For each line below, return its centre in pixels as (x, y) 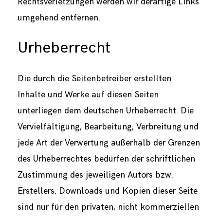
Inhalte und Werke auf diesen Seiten (88, 94)
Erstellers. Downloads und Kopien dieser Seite (107, 191)
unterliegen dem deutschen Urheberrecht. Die (105, 110)
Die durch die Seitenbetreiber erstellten (94, 78)
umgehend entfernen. (59, 18)
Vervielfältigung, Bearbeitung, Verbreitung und (108, 127)
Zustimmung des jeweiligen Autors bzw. (95, 175)
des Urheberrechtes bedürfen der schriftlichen (106, 159)
